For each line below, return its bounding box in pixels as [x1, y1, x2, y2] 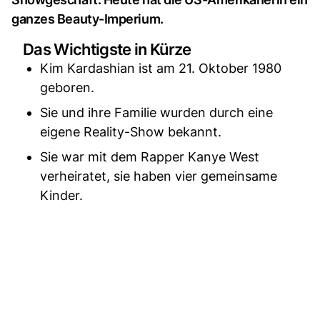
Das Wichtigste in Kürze [23, 40, 191, 59]
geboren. [40, 80, 94, 95]
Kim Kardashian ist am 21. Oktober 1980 [40, 61, 281, 76]
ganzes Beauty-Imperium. [11, 11, 164, 26]
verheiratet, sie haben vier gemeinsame [40, 169, 277, 184]
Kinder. [40, 188, 83, 203]
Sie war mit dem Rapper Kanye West [40, 149, 259, 164]
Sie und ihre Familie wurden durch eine [40, 105, 273, 120]
